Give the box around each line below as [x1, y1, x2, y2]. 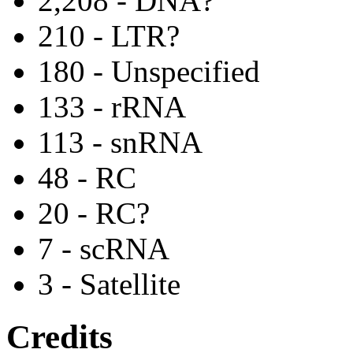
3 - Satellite [38, 267, 180, 301]
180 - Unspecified [38, 54, 260, 88]
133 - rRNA [38, 90, 186, 124]
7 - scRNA [38, 232, 169, 266]
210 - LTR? [38, 19, 180, 53]
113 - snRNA [38, 125, 203, 159]
